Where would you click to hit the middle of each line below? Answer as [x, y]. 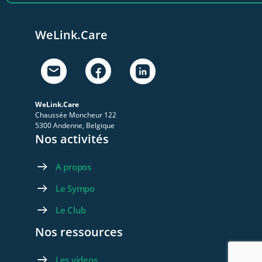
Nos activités [72, 139]
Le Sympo [75, 189]
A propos [73, 167]
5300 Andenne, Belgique [75, 126]
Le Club [71, 210]
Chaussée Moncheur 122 [76, 115]
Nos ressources [79, 232]
